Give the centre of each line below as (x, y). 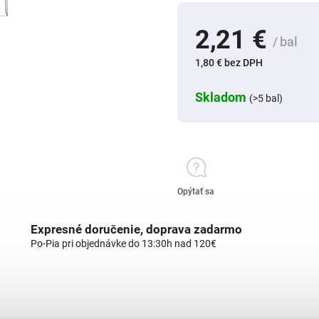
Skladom (222, 97)
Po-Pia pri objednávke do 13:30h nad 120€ (124, 244)
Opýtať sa (196, 192)
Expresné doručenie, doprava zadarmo (136, 229)
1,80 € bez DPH (229, 63)
